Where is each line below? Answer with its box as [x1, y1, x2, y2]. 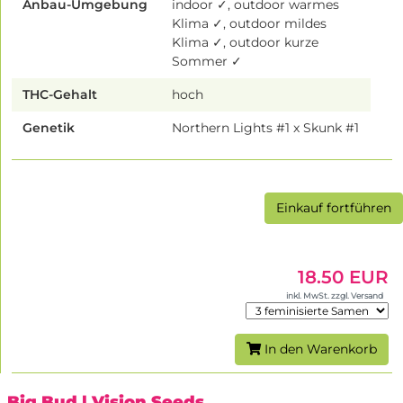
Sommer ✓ [172, 53, 243, 70]
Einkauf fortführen [276, 200, 391, 217]
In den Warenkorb [261, 341, 377, 358]
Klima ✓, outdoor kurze [172, 34, 319, 51]
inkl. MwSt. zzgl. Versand [286, 291, 384, 301]
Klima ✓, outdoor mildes [172, 15, 327, 32]
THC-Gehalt [22, 86, 97, 103]
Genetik [22, 120, 75, 137]
